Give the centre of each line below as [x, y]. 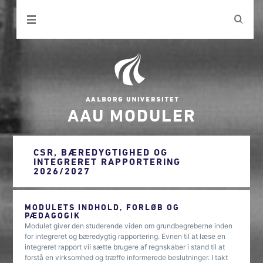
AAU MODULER [131, 115]
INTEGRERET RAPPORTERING [107, 161]
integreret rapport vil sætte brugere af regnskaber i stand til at [125, 247]
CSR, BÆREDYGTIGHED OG [101, 152]
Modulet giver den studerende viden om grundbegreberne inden [129, 226]
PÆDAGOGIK [53, 215]
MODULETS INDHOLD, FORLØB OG [102, 207]
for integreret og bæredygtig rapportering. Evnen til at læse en [125, 236]
